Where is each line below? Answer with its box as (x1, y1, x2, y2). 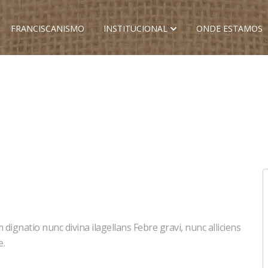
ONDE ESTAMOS (196, 23, 263, 34)
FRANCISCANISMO (11, 23, 84, 34)
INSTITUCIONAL (103, 23, 167, 34)
